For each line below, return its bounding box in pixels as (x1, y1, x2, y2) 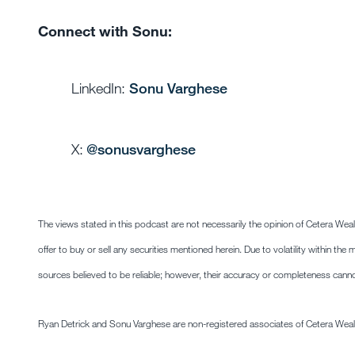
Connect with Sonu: (38, 22, 172, 40)
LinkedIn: (71, 79, 129, 97)
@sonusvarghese (86, 140, 197, 158)
